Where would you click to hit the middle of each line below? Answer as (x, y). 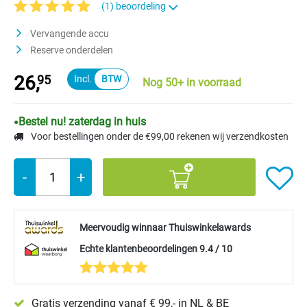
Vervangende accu (69, 34)
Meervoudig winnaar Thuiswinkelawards (165, 228)
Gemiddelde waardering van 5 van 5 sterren (105, 20)
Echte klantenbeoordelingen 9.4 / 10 (156, 249)
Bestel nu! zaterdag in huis (82, 122)
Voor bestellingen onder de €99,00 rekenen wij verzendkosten (159, 137)
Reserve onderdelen (71, 50)
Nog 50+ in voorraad (192, 83)
